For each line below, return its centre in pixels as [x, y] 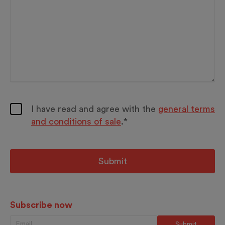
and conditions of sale [76, 121]
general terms [187, 109]
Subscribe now [41, 205]
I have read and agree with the [95, 109]
